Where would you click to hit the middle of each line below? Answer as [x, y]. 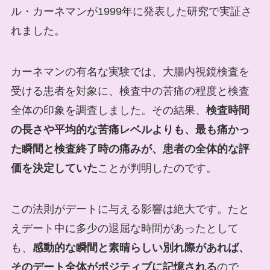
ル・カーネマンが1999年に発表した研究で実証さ [131, 12]
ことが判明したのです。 [157, 168]
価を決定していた [54, 168]
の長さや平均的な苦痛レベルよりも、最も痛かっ [130, 129]
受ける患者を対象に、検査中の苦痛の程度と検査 [130, 91]
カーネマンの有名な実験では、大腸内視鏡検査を [130, 71]
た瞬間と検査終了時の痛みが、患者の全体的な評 [130, 149]
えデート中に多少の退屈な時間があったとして [124, 228]
